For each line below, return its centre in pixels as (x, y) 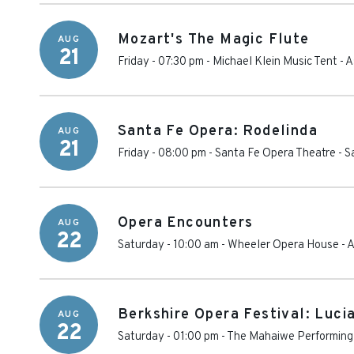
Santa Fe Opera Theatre (275, 154)
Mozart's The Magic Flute (214, 40)
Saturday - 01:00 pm (168, 337)
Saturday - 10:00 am (168, 245)
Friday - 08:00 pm (162, 154)
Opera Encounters (186, 223)
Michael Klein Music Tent (275, 62)
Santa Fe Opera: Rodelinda (218, 132)
